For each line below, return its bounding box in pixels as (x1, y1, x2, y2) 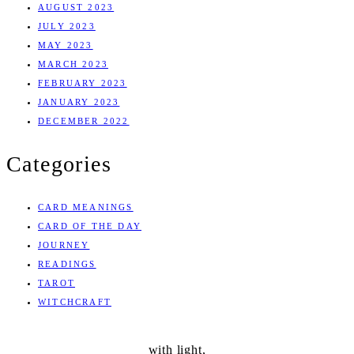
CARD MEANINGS (38, 202, 134, 213)
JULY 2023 (38, 21, 96, 31)
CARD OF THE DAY (38, 221, 141, 232)
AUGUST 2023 (38, 2, 115, 12)
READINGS (38, 259, 96, 269)
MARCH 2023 (38, 58, 108, 69)
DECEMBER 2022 (38, 115, 130, 126)
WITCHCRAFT (38, 297, 111, 307)
